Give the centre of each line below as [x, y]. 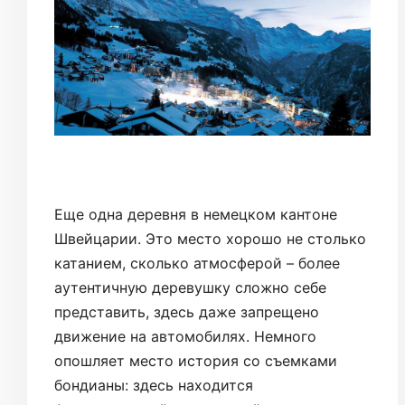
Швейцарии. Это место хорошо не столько [210, 239]
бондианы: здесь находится [154, 386]
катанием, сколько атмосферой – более [197, 264]
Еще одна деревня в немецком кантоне [196, 215]
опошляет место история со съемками [196, 361]
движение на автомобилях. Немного [185, 337]
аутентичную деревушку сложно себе [190, 288]
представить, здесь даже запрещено [187, 312]
